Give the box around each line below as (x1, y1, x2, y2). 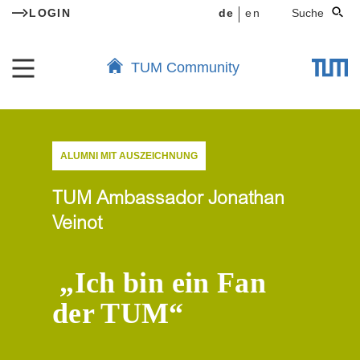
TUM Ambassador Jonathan (52, 190, 284, 209)
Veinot (52, 215, 102, 234)
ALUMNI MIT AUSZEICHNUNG (60, 150, 198, 162)
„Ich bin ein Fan (59, 267, 266, 299)
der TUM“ (52, 297, 184, 329)
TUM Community (130, 59, 239, 76)
